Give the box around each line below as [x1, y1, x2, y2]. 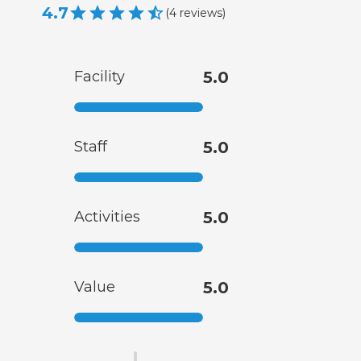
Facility [74, 68, 125, 86]
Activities [74, 208, 140, 226]
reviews [180, 5, 222, 20]
